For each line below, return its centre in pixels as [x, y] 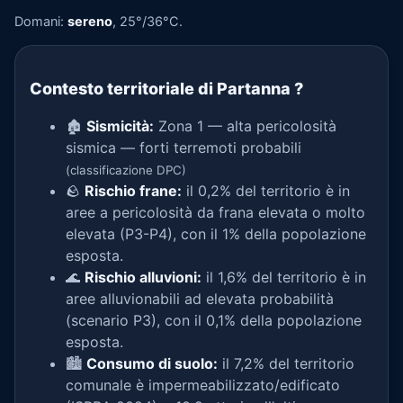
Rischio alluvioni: [143, 277]
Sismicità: [120, 126]
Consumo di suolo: [152, 363]
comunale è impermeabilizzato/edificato [203, 385]
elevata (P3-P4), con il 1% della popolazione [216, 234]
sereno [90, 21]
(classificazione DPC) [126, 170]
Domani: [41, 21]
